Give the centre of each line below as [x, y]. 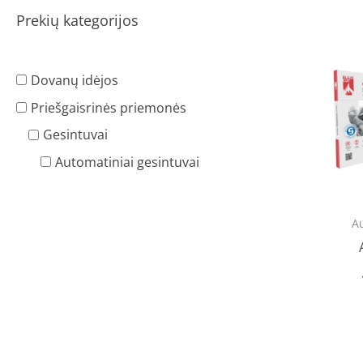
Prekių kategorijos [77, 21]
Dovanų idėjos [75, 80]
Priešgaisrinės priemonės [109, 107]
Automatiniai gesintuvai [127, 162]
